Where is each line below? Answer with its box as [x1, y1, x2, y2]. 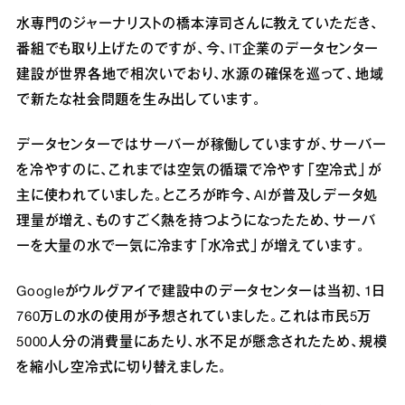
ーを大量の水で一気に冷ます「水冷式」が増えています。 [16, 240, 366, 253]
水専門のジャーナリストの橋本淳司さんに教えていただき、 [16, 17, 380, 31]
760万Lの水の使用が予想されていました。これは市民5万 [16, 310, 372, 324]
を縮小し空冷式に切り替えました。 [16, 361, 228, 374]
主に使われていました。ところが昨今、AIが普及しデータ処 [16, 189, 378, 202]
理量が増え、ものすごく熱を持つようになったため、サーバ [16, 214, 376, 228]
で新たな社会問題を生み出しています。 [16, 93, 262, 107]
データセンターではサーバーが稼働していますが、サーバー [16, 138, 387, 152]
